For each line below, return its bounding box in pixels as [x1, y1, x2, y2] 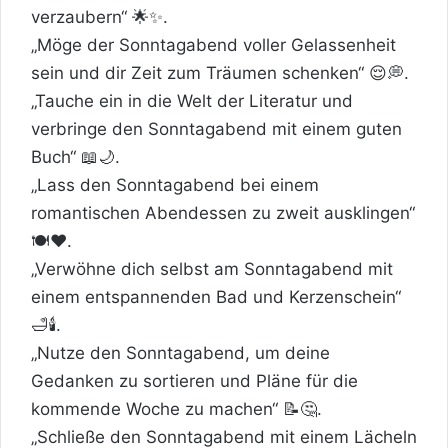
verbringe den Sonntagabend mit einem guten [31, 118, 402, 139]
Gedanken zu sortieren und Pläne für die [31, 370, 358, 391]
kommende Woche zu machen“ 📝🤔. [31, 398, 322, 419]
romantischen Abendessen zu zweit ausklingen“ [31, 202, 415, 223]
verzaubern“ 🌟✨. [31, 6, 168, 27]
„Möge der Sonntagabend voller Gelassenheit [31, 34, 396, 55]
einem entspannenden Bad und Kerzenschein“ [31, 286, 401, 307]
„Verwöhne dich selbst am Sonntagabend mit [31, 258, 393, 279]
